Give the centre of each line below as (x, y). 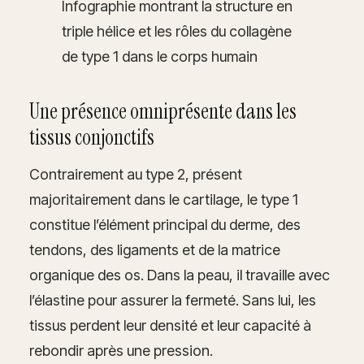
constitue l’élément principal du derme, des (165, 225)
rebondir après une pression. (121, 351)
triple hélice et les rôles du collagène (177, 31)
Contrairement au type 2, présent (136, 174)
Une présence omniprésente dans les (163, 111)
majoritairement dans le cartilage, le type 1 (164, 199)
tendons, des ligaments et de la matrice (155, 250)
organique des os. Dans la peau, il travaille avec (180, 275)
